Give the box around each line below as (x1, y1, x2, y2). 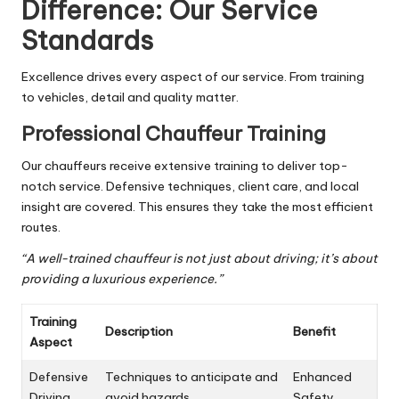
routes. (21, 218, 61, 235)
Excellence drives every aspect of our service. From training (21, 68, 364, 85)
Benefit (293, 322, 336, 339)
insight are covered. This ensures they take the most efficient (21, 198, 373, 215)
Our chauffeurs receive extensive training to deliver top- (21, 157, 348, 174)
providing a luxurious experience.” (21, 270, 223, 287)
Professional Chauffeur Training (21, 120, 326, 146)
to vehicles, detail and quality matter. (21, 88, 239, 105)
